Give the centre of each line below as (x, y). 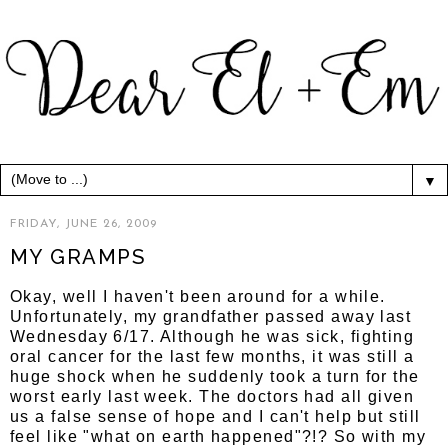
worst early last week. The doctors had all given (212, 396)
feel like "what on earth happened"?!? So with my (218, 436)
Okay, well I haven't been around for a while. (198, 296)
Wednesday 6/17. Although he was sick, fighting (212, 336)
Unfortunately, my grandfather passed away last (211, 316)
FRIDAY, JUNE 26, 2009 (83, 224)
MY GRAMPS (77, 257)
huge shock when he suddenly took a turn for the (215, 376)
